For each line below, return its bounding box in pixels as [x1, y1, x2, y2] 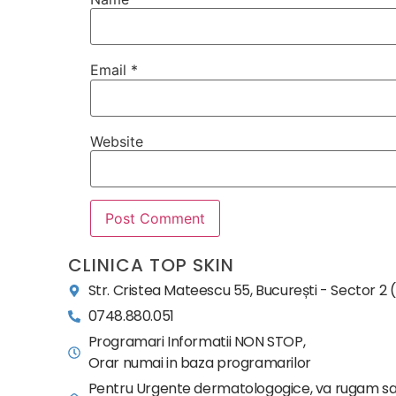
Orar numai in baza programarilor [88, 352, 311, 373]
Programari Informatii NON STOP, [88, 331, 306, 352]
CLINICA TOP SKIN [68, 252, 234, 278]
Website [90, 132, 143, 150]
